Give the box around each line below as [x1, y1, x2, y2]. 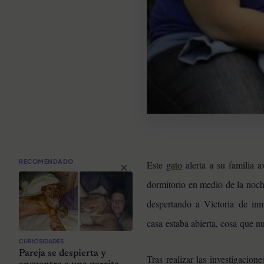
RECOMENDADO [19, 157, 74, 165]
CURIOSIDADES [19, 237, 64, 245]
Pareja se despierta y [19, 249, 106, 259]
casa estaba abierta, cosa [147, 216, 237, 229]
